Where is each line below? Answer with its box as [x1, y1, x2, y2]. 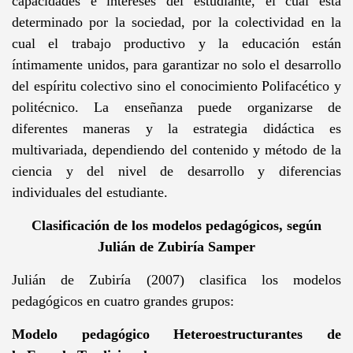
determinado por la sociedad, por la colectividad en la [11, 13, 342, 30]
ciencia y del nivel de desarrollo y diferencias [11, 162, 342, 179]
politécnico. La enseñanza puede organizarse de [11, 98, 342, 115]
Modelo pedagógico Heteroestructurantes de [11, 325, 342, 342]
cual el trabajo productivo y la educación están [11, 35, 342, 51]
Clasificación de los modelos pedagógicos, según [32, 217, 321, 233]
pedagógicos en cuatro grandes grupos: [11, 292, 234, 309]
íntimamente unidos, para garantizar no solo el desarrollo [11, 56, 342, 72]
